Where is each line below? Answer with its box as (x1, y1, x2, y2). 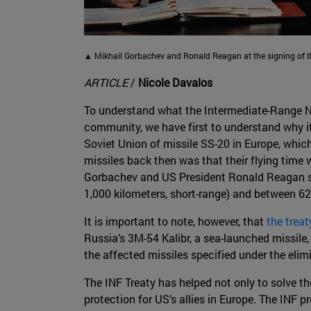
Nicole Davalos (138, 75, 212, 90)
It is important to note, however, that (84, 214, 267, 229)
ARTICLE (84, 75, 128, 90)
